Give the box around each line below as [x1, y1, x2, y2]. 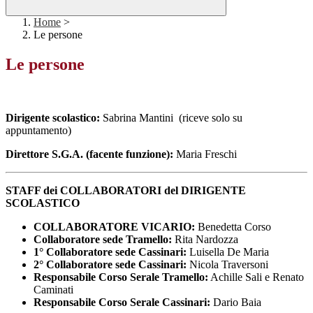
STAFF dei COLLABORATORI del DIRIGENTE [6, 184, 246, 197]
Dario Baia [210, 296, 261, 309]
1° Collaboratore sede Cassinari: [34, 246, 189, 259]
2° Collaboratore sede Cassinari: [34, 259, 187, 271]
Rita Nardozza [175, 233, 238, 246]
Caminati [34, 284, 73, 296]
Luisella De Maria [189, 246, 269, 259]
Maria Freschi [176, 148, 237, 161]
